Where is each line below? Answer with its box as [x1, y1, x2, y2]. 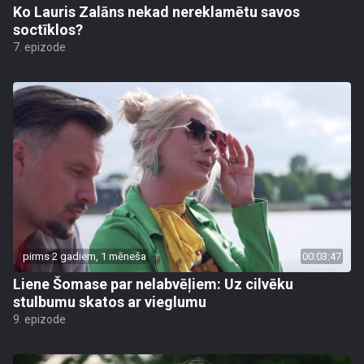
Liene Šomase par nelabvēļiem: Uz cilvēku [13, 275, 293, 292]
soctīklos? [13, 20, 83, 38]
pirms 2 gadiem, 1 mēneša [23, 249, 146, 262]
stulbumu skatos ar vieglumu [13, 292, 206, 310]
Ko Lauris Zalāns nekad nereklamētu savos [13, 2, 300, 20]
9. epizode [13, 312, 66, 326]
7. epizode [13, 40, 66, 54]
